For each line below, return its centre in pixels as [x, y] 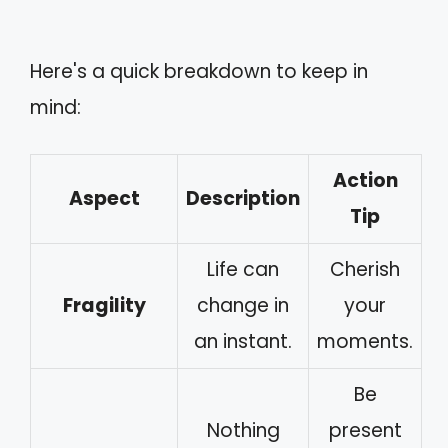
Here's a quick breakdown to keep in [199, 71]
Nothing [243, 431]
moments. [365, 342]
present [365, 431]
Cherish [365, 270]
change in [243, 306]
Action [365, 181]
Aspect [104, 199]
